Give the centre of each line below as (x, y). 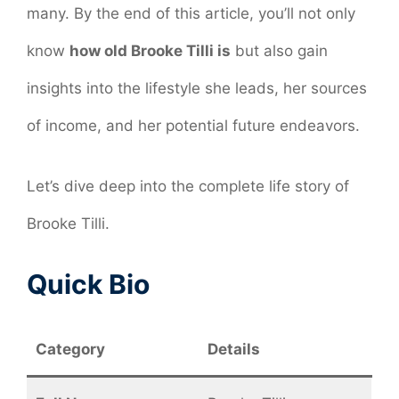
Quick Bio (88, 285)
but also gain (279, 51)
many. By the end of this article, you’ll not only (191, 14)
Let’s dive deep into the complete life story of (188, 186)
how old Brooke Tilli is (150, 51)
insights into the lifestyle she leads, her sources (197, 89)
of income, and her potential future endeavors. (193, 126)
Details (233, 350)
